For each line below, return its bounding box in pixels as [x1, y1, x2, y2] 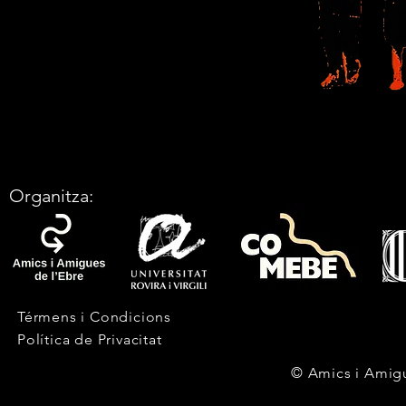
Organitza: [9, 185, 93, 207]
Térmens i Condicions [17, 308, 171, 325]
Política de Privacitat [17, 331, 162, 348]
